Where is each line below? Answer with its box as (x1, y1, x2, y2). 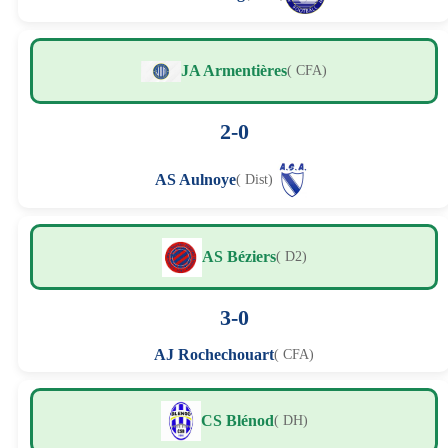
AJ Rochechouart (154, 346, 274, 364)
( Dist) (236, 172, 273, 188)
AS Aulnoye (155, 171, 236, 189)
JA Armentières (181, 62, 287, 80)
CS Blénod (200, 412, 274, 430)
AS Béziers (201, 248, 276, 266)
